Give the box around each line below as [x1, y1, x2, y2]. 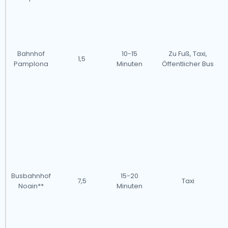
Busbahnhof [11, 171, 51, 181]
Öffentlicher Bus [162, 59, 214, 69]
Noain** [18, 181, 44, 191]
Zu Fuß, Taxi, [168, 49, 207, 59]
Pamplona [14, 59, 48, 69]
